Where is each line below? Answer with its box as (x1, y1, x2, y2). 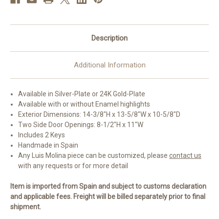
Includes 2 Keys (18, 131, 66, 139)
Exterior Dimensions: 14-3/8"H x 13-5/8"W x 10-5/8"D (18, 110, 181, 119)
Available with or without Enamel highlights (18, 100, 151, 109)
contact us (169, 152, 202, 160)
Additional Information (73, 61, 146, 70)
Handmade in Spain (18, 141, 79, 150)
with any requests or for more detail (18, 162, 129, 170)
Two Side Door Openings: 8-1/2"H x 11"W (18, 121, 144, 129)
